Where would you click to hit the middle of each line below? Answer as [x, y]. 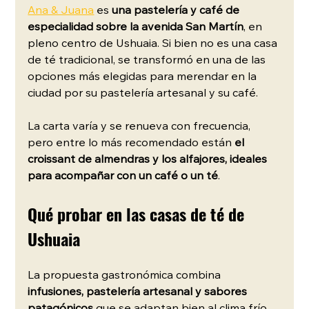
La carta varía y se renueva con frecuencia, [141, 127]
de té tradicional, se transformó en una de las [148, 60]
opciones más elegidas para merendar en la [144, 77]
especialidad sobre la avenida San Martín [136, 27]
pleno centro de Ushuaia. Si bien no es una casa [154, 44]
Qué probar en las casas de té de [138, 213]
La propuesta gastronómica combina [126, 276]
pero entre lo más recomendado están [131, 143]
